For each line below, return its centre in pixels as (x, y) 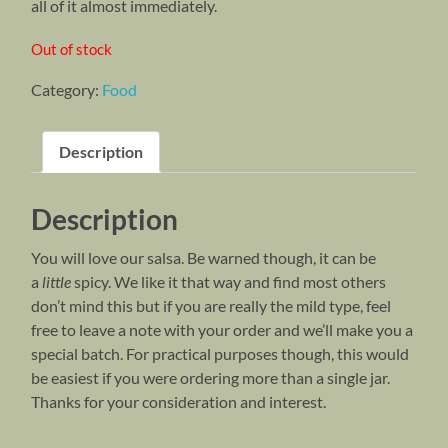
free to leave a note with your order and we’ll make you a (222, 329)
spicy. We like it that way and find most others (229, 281)
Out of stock (72, 48)
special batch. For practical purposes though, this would (220, 353)
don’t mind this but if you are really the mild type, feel (211, 305)
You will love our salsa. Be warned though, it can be (204, 257)
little (57, 281)
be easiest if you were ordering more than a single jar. (211, 377)
